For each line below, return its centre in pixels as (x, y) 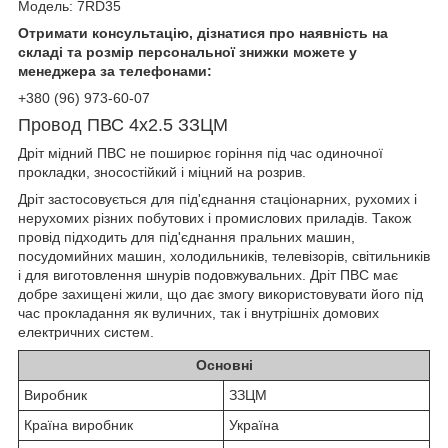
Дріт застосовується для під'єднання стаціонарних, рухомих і (217, 198)
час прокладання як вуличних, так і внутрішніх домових (198, 312)
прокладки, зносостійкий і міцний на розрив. (164, 171)
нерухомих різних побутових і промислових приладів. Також (214, 217)
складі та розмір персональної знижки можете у (187, 51)
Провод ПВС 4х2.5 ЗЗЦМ (123, 124)
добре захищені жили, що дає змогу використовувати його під (220, 293)
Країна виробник (78, 424)
